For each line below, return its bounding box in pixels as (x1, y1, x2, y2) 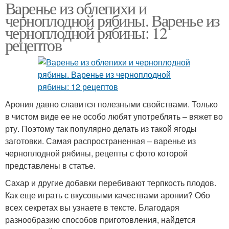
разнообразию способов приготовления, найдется (5, 214, 196, 225)
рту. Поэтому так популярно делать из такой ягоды (5, 123, 197, 134)
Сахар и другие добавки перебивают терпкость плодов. (5, 177, 216, 189)
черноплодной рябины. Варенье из (5, 9, 220, 31)
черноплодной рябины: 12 (5, 21, 167, 43)
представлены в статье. (5, 159, 96, 171)
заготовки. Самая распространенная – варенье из (5, 135, 196, 147)
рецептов (5, 34, 62, 56)
